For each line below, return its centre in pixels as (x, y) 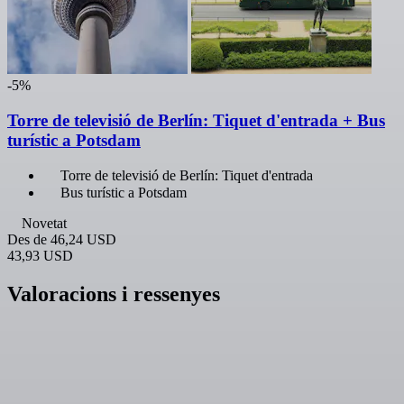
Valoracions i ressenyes (114, 294)
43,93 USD (40, 256)
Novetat (44, 224)
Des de (27, 240)
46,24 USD (83, 240)
